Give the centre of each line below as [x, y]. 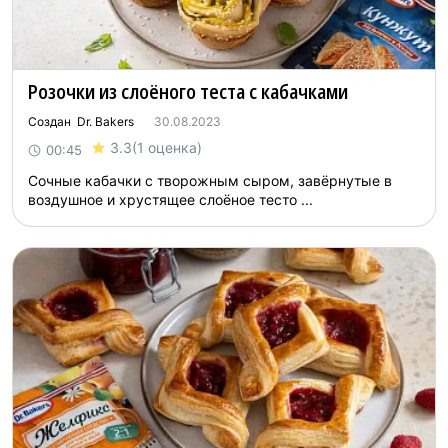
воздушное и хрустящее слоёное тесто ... [170, 199]
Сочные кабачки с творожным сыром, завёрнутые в [210, 180]
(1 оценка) [167, 147]
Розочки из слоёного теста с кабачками [188, 91]
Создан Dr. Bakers [81, 121]
